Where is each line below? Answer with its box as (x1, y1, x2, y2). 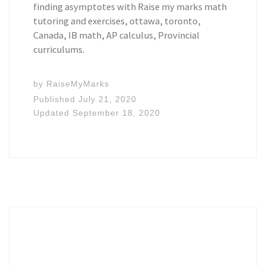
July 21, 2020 (78, 94, 137, 104)
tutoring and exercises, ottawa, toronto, (33, 14, 201, 27)
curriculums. (33, 43, 85, 56)
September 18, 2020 (72, 109, 161, 118)
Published (33, 94, 79, 104)
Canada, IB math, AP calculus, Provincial (33, 28, 200, 42)
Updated (33, 109, 73, 118)
